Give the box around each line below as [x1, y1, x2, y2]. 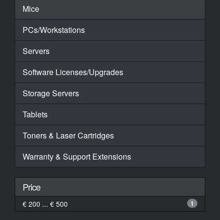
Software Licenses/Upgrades [23, 66, 123, 78]
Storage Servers [23, 87, 79, 99]
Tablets [23, 109, 48, 120]
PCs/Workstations [23, 24, 85, 35]
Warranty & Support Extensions [23, 151, 131, 162]
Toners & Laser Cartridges [23, 130, 114, 141]
